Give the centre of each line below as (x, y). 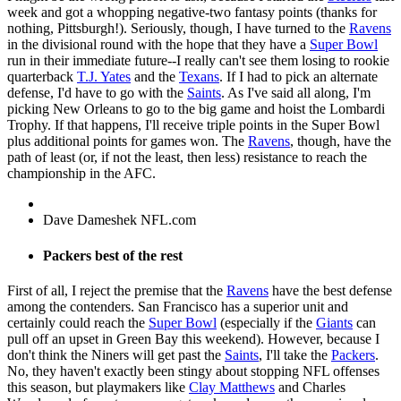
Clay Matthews (232, 387)
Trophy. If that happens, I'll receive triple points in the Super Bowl (193, 125)
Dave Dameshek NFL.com (119, 220)
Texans (199, 77)
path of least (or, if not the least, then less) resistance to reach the (187, 158)
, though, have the (341, 141)
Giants (334, 322)
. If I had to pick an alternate (299, 77)
